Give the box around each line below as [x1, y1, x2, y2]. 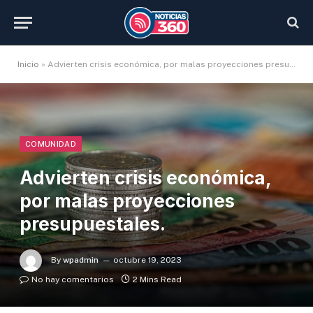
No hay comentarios [31, 275, 114, 284]
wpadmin [63, 255, 99, 265]
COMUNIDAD [25, 140, 76, 148]
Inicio [17, 59, 39, 69]
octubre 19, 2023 [113, 255, 182, 265]
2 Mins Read [133, 275, 182, 284]
